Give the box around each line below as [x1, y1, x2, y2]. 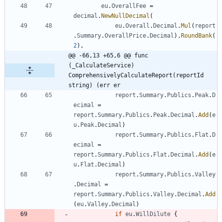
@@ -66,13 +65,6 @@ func [68, 52, 148, 59]
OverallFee [111, 2, 146, 9]
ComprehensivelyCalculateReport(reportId [68, 71, 204, 79]
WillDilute [136, 210, 170, 218]
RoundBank [181, 32, 212, 39]
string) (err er [68, 81, 120, 89]
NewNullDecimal [101, 12, 150, 19]
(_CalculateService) [68, 61, 134, 69]
